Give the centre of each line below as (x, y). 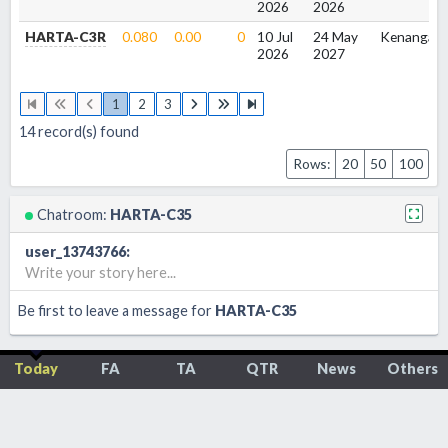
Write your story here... (101, 272)
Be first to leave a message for (116, 311)
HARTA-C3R (65, 37)
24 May (335, 37)
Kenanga (407, 37)
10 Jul (274, 37)
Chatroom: (73, 214)
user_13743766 (76, 251)
